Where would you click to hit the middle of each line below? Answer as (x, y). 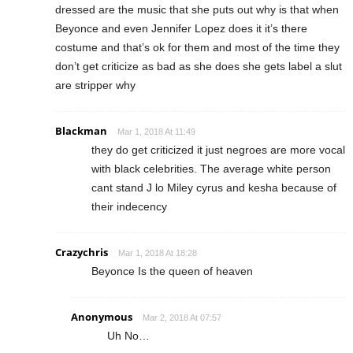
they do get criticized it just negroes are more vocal (218, 150)
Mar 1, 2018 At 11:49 (156, 132)
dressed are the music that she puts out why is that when (197, 10)
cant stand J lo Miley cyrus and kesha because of (214, 188)
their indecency (129, 207)
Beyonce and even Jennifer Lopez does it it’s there (181, 29)
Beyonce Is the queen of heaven (172, 271)
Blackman (81, 131)
